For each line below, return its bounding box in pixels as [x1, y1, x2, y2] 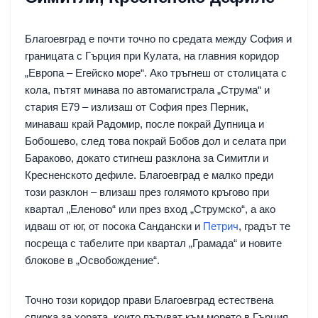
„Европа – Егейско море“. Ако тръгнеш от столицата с [25, 66, 287, 79]
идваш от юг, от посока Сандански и [25, 219, 203, 232]
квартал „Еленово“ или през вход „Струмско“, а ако [25, 202, 275, 215]
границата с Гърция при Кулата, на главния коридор [25, 49, 279, 62]
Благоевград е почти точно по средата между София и [25, 32, 292, 45]
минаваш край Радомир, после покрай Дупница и [25, 117, 264, 130]
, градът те [238, 219, 290, 232]
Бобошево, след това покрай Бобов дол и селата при [25, 134, 286, 147]
